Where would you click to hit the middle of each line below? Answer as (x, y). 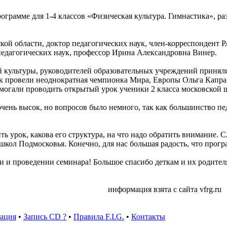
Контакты (148, 217)
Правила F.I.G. (99, 217)
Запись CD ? (45, 217)
